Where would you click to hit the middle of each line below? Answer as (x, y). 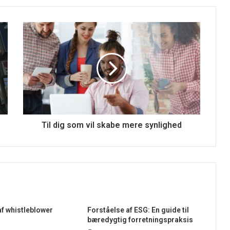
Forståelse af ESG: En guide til (138, 210)
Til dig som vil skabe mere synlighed (112, 125)
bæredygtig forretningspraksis (140, 220)
